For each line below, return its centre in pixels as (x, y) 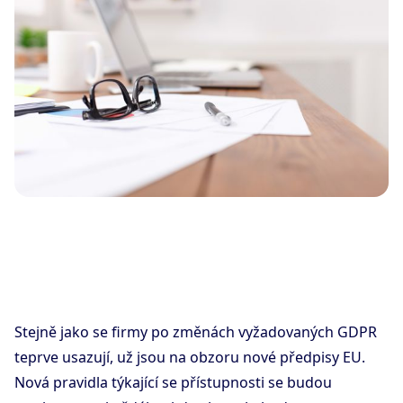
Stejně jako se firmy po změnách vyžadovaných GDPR (196, 332)
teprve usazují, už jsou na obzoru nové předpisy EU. (190, 358)
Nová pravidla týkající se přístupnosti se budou (173, 383)
